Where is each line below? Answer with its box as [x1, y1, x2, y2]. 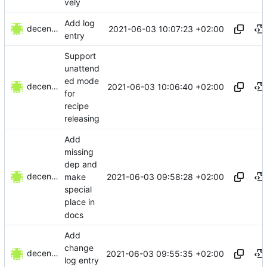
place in [64, 197, 95, 207]
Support [64, 50, 96, 61]
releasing [64, 113, 100, 124]
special [64, 184, 92, 195]
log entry [64, 255, 99, 266]
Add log [64, 17, 95, 28]
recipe [64, 101, 89, 111]
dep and [64, 159, 97, 170]
